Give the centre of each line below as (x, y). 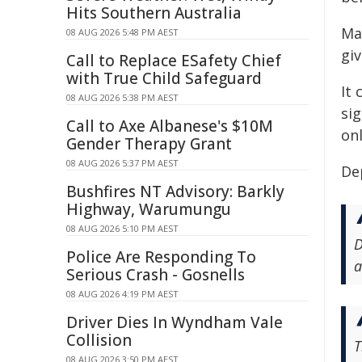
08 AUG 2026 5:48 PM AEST (122, 32)
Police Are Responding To (161, 257)
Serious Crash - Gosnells (156, 275)
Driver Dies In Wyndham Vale (175, 322)
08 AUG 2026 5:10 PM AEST (122, 228)
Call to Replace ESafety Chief (174, 61)
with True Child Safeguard (164, 78)
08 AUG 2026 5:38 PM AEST (122, 97)
